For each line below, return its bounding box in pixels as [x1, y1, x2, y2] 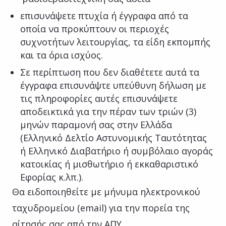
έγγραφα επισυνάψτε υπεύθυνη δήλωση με [20, 79, 206, 91]
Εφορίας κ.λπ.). [20, 171, 83, 183]
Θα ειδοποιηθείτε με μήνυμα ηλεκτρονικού [12, 185, 200, 198]
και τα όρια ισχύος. [20, 48, 103, 61]
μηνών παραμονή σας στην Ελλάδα [20, 118, 172, 131]
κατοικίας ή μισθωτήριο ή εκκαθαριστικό [20, 157, 198, 170]
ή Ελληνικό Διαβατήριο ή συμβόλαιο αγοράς [20, 144, 213, 157]
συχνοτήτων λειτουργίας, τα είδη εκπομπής [20, 35, 210, 48]
